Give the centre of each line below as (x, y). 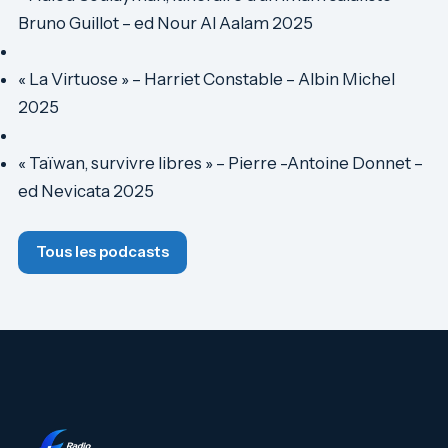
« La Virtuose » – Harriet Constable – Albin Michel (206, 79)
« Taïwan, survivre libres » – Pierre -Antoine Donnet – (220, 163)
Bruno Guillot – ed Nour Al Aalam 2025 (165, 23)
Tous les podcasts (102, 252)
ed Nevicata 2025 (86, 191)
